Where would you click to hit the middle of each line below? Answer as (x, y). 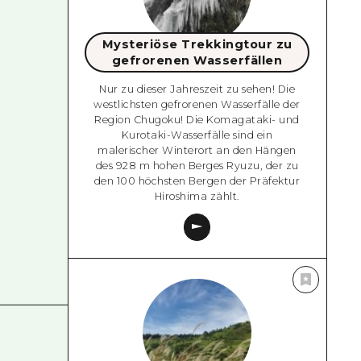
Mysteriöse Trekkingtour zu (197, 45)
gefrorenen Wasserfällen (197, 61)
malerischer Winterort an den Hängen (197, 150)
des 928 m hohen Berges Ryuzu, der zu (197, 165)
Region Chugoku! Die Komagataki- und (197, 119)
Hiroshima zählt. (197, 196)
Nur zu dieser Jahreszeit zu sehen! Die (197, 89)
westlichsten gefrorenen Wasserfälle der (197, 104)
